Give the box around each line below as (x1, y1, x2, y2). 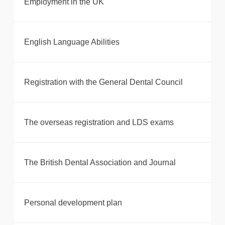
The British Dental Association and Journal (24, 158, 176, 167)
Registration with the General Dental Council (24, 78, 183, 87)
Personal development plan (24, 198, 122, 207)
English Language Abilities (24, 38, 120, 47)
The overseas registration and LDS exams (24, 118, 174, 127)
